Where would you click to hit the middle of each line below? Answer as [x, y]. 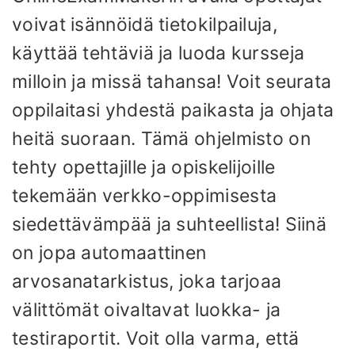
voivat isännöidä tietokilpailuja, [145, 25]
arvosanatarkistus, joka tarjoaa [147, 282]
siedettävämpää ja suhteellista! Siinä [170, 225]
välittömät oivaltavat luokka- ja [147, 310]
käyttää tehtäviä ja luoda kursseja [158, 53]
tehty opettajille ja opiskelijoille [144, 168]
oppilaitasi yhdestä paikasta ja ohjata [173, 111]
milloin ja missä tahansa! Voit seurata [172, 82]
